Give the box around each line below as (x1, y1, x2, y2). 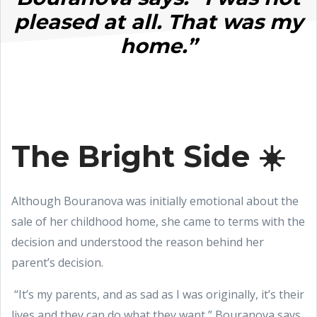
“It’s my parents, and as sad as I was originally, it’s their (11, 286, 304, 302)
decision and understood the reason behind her (11, 234, 264, 250)
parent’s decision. (11, 254, 106, 270)
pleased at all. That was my (14, 8, 303, 34)
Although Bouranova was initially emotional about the (11, 192, 299, 209)
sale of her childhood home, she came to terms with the (11, 213, 305, 229)
